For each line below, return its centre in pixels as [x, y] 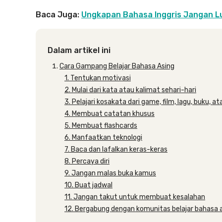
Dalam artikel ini [79, 50]
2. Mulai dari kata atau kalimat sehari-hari [130, 90]
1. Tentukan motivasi [98, 78]
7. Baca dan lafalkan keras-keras [116, 149]
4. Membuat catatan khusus [110, 114]
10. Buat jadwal [88, 185]
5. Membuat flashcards [101, 126]
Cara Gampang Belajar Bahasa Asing [117, 66]
